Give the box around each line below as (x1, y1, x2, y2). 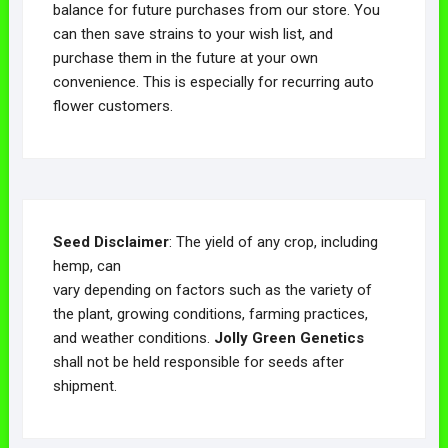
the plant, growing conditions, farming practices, (52, 304, 368, 323)
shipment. (52, 376, 117, 395)
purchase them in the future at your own (52, 48, 318, 67)
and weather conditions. (52, 328, 214, 347)
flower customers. (52, 96, 173, 115)
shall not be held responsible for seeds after (52, 352, 344, 371)
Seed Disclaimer (52, 232, 169, 251)
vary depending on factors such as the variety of (52, 280, 372, 299)
